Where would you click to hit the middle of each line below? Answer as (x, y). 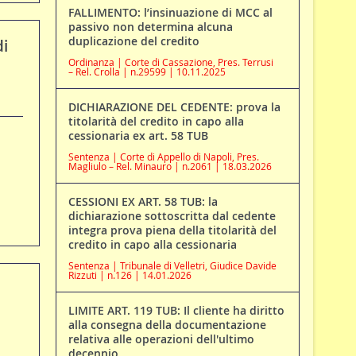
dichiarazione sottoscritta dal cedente (172, 216)
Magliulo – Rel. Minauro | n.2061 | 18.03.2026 (170, 166)
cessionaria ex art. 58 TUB (138, 136)
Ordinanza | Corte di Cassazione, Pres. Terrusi (170, 62)
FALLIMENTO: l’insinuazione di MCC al (170, 13)
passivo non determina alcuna (150, 27)
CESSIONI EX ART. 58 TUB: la (143, 202)
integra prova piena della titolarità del (172, 230)
